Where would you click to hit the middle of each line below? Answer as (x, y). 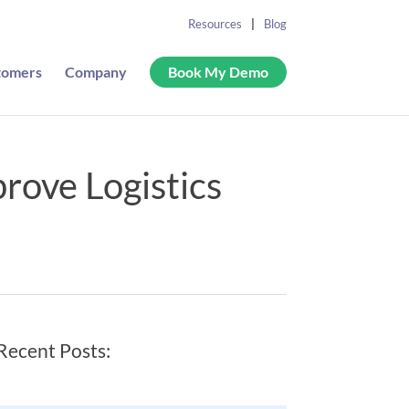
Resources (215, 24)
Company (95, 72)
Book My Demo (218, 72)
